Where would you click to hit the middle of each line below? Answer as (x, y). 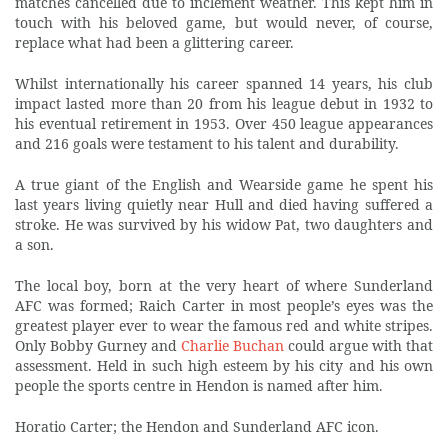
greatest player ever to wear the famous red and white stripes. (224, 326)
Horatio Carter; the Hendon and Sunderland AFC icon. (197, 427)
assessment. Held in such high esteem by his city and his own (224, 366)
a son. (34, 245)
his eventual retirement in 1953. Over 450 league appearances (224, 124)
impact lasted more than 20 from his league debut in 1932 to (224, 104)
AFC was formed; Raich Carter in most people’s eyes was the (224, 306)
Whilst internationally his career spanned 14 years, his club (224, 84)
